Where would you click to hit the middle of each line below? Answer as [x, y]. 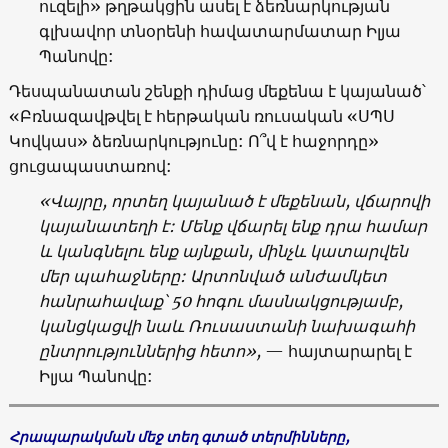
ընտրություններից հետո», [151, 350]
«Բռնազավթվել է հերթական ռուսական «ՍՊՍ [201, 115]
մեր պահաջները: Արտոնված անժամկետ [212, 275]
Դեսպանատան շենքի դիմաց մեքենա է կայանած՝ [217, 90]
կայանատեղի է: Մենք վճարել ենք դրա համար [232, 225]
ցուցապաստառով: [90, 165]
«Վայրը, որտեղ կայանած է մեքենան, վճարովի [234, 200]
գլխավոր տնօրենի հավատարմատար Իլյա [219, 30]
